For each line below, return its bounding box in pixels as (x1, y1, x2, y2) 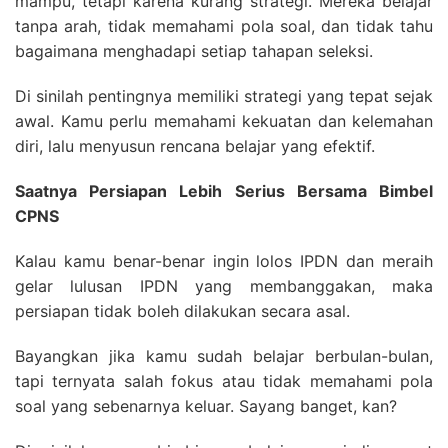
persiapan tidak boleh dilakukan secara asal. (15, 301, 350, 322)
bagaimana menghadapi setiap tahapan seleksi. (15, 41, 373, 62)
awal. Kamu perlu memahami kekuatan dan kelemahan (15, 111, 433, 132)
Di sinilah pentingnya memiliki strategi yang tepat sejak (15, 86, 433, 107)
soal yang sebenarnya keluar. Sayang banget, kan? (15, 396, 397, 417)
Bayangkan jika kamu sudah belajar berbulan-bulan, (15, 346, 433, 367)
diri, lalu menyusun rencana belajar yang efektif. (15, 136, 375, 157)
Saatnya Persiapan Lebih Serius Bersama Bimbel (15, 181, 433, 202)
